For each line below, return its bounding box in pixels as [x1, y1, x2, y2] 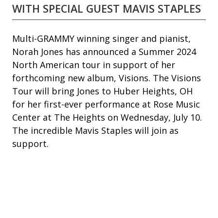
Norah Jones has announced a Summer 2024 [12, 46, 196, 58]
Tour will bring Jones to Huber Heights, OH [12, 85, 193, 97]
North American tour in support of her [12, 59, 175, 71]
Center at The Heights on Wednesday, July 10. [12, 111, 202, 124]
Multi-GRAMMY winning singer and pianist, [12, 33, 191, 45]
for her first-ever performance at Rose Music [12, 98, 200, 110]
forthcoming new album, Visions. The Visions [12, 72, 201, 84]
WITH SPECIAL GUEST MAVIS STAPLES [12, 1, 201, 16]
